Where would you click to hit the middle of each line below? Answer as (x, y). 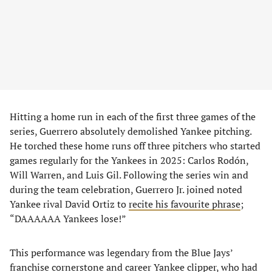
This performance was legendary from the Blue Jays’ (121, 253)
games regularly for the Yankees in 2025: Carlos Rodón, (129, 160)
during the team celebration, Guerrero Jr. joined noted (126, 189)
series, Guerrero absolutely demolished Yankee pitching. (131, 131)
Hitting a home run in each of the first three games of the (133, 117)
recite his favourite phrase (185, 204)
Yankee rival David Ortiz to (69, 204)
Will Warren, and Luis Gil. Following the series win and (129, 175)
